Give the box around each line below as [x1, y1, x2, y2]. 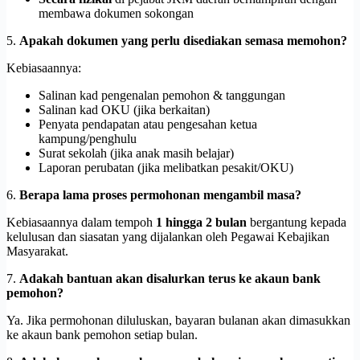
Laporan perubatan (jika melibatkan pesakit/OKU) [39, 160, 293, 174]
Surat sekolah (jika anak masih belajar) [39, 145, 234, 160]
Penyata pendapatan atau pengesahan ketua [39, 117, 257, 131]
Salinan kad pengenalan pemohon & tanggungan [39, 88, 285, 102]
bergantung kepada [247, 215, 346, 229]
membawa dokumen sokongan [39, 6, 194, 20]
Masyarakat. [6, 243, 68, 258]
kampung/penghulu [39, 131, 137, 145]
